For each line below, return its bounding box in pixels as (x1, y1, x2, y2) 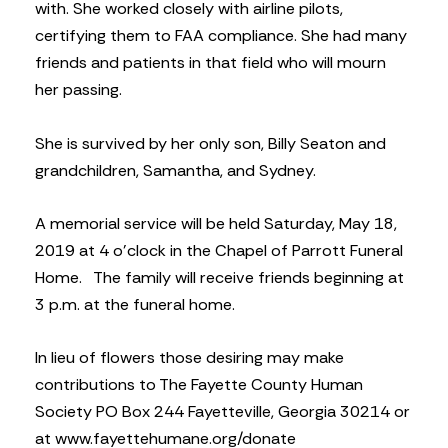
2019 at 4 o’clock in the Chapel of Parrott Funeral (35, 239, 403, 261)
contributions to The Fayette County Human (35, 374, 363, 396)
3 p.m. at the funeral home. (35, 293, 235, 315)
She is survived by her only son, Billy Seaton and (35, 132, 386, 154)
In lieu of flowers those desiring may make (35, 347, 344, 369)
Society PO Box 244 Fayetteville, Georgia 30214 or (35, 401, 410, 423)
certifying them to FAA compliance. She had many (35, 25, 407, 47)
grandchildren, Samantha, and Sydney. (35, 159, 316, 181)
